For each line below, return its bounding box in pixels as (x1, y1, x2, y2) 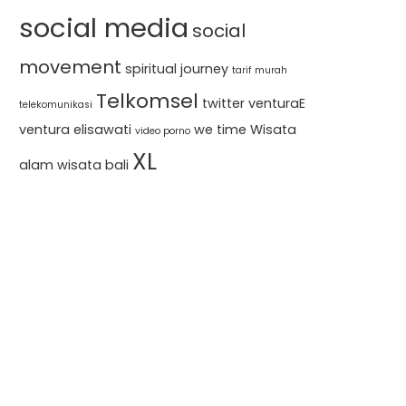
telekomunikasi (19, 98, 92, 111)
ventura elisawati (19, 121, 131, 139)
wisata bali (57, 156, 129, 174)
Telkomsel (96, 87, 198, 115)
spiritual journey (125, 60, 228, 78)
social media (19, 9, 188, 46)
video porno (135, 124, 190, 138)
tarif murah (232, 63, 287, 77)
